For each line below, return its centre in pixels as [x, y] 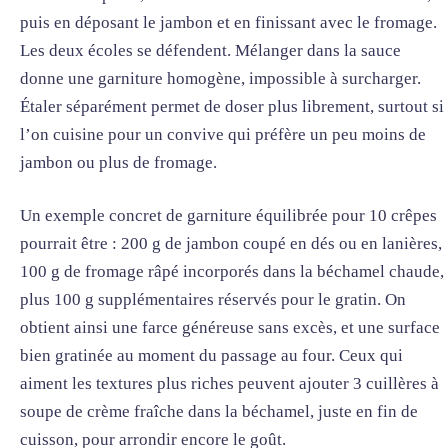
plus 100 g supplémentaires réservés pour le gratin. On [213, 300]
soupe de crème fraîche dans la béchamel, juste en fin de [219, 412]
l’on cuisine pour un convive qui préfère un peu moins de [223, 134]
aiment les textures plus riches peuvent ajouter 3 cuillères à [229, 384]
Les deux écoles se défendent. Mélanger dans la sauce [210, 50]
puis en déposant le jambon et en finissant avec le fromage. [228, 22]
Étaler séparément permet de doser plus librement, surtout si [232, 106]
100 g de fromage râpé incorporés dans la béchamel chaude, [232, 272]
